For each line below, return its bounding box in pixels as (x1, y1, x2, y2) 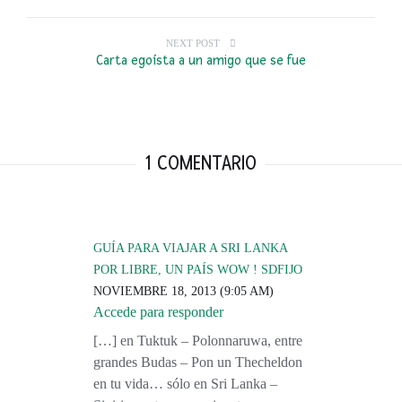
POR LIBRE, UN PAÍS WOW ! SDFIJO (93, 263, 302, 277)
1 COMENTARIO (145, 151, 257, 177)
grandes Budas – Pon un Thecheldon (93, 354, 302, 371)
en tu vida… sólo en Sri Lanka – (93, 376, 277, 392)
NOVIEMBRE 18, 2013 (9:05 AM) (93, 284, 274, 299)
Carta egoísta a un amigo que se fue (96, 52, 306, 70)
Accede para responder (93, 304, 223, 320)
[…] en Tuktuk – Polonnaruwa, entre (93, 333, 302, 349)
